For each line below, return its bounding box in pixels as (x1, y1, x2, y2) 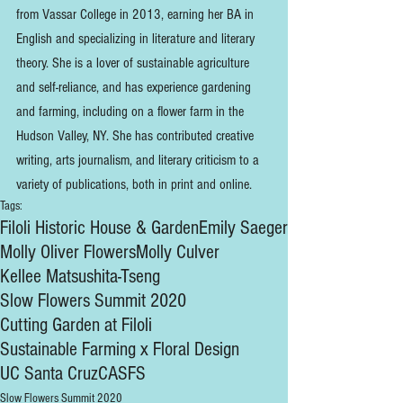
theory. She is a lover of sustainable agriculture (16, 55, 253, 72)
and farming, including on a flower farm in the (16, 103, 247, 121)
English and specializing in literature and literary (16, 31, 258, 48)
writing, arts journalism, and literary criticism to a (16, 152, 263, 169)
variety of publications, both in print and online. (16, 176, 255, 193)
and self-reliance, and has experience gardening (16, 79, 255, 96)
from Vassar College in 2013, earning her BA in (16, 6, 257, 23)
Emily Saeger (199, 217, 288, 240)
